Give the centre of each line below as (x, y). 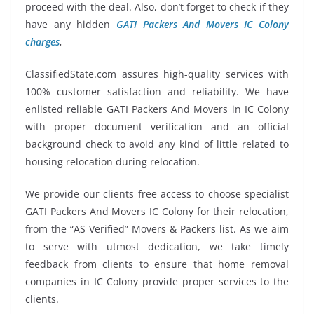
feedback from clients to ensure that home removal (157, 264)
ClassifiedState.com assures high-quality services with (157, 74)
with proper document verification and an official (157, 126)
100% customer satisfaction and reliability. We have (157, 91)
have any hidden (71, 24)
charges (42, 41)
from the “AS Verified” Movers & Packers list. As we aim (157, 228)
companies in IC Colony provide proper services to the (157, 281)
